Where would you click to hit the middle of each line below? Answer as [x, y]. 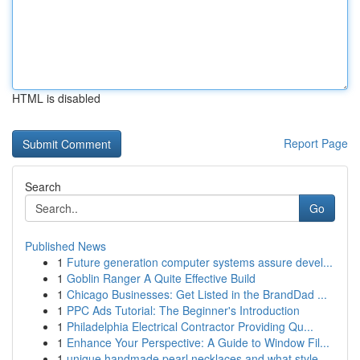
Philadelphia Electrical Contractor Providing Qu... [190, 326]
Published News [65, 246]
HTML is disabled [56, 98]
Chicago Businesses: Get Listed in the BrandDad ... [197, 294]
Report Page [316, 143]
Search [43, 186]
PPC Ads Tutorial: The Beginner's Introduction [183, 310]
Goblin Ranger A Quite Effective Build [161, 278]
